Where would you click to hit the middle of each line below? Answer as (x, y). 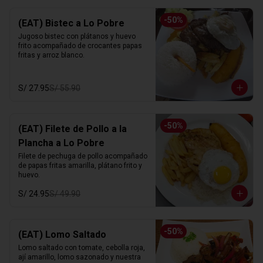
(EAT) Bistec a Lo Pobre (71, 23)
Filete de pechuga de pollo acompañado (83, 156)
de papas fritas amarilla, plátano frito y (80, 166)
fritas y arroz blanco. (51, 55)
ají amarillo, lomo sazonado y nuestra (80, 257)
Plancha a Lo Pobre (61, 143)
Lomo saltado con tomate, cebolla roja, (82, 248)
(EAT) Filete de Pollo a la (73, 129)
